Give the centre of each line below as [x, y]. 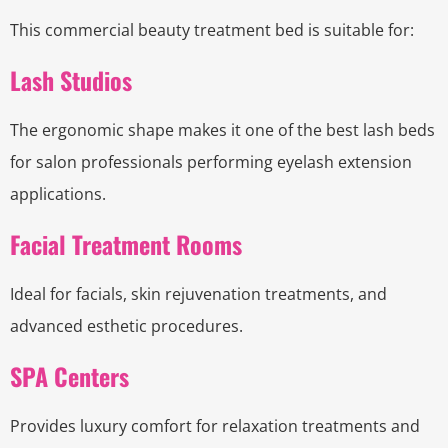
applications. [58, 194]
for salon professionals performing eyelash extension [211, 162]
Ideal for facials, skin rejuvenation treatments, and [198, 294]
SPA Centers [69, 376]
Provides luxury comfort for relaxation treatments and [215, 426]
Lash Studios [71, 80]
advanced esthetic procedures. [126, 326]
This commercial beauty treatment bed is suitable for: [212, 30]
